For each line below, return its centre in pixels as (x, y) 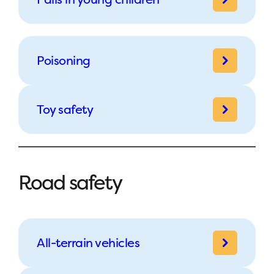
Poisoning (64, 60)
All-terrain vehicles (88, 242)
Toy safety (65, 109)
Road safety (70, 182)
